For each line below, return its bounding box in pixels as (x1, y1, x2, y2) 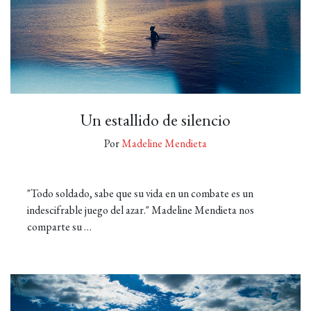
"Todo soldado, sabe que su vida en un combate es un (27, 186, 253, 201)
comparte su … (27, 219, 92, 234)
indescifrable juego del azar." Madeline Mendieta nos (27, 203, 254, 217)
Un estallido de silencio (81, 109, 230, 131)
